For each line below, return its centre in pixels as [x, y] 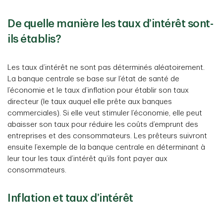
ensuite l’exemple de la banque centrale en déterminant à [106, 147]
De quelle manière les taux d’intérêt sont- [110, 24]
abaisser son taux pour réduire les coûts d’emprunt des [103, 125]
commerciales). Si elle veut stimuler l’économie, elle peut [105, 113]
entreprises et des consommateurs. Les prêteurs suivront [107, 136]
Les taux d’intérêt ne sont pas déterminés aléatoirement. [106, 68]
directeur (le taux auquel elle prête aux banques [90, 102]
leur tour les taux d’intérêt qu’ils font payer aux [87, 159]
